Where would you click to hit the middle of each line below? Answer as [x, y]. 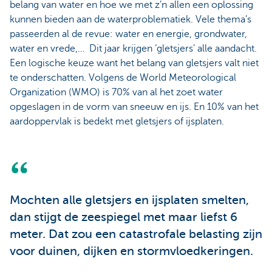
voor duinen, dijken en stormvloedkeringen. [131, 251]
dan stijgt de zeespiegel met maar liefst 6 [124, 217]
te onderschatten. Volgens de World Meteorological [123, 77]
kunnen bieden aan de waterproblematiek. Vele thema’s [131, 19]
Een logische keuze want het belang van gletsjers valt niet [134, 63]
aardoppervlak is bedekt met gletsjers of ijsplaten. [118, 121]
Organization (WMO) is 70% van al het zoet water [116, 92]
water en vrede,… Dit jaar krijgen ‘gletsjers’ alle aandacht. [133, 48]
